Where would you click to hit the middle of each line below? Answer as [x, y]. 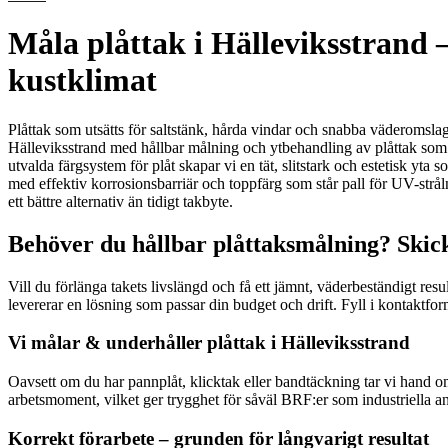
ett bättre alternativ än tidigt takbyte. [120, 201]
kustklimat [82, 80]
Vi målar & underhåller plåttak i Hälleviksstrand [209, 343]
